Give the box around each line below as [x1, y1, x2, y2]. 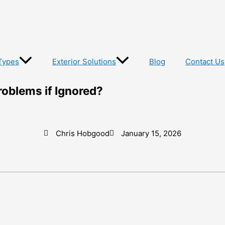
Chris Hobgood [55, 128, 109, 138]
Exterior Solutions [52, 56, 116, 66]
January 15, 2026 [121, 128, 182, 138]
